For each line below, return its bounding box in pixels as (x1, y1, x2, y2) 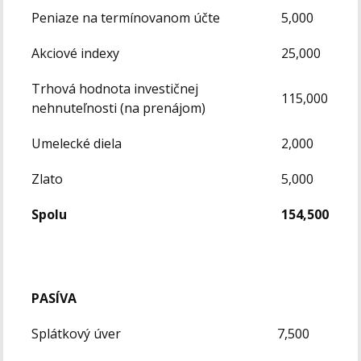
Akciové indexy (31, 44, 120, 62)
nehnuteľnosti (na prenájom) (31, 98, 206, 117)
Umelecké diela (31, 134, 122, 152)
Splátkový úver (31, 324, 122, 342)
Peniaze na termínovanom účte (31, 8, 221, 27)
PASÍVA (31, 288, 77, 307)
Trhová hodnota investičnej (31, 79, 199, 98)
